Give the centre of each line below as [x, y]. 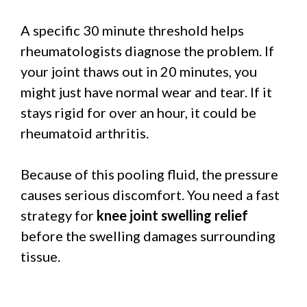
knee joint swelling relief [172, 215]
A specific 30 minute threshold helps [132, 30]
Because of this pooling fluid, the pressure [149, 174]
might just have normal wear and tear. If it [146, 91]
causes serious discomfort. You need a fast [150, 194]
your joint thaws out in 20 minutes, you [139, 71]
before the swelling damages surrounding [148, 235]
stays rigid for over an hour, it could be [138, 112]
